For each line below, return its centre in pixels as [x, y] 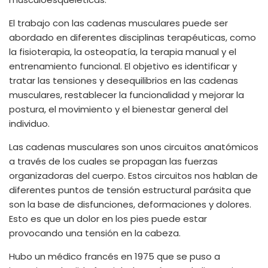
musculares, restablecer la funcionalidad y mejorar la [127, 95]
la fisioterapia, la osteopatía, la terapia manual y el [123, 52]
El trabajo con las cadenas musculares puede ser [118, 23]
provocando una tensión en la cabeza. [95, 233]
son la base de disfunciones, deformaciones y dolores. [130, 204]
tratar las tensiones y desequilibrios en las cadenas [124, 80]
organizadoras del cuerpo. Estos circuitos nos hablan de [133, 176]
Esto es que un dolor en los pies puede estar [108, 219]
